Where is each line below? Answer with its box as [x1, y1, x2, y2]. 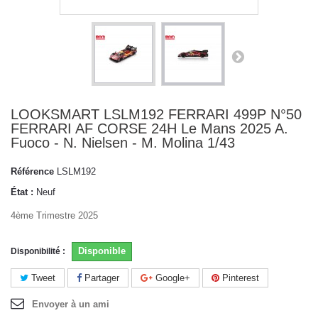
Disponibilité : [11, 246, 65, 257]
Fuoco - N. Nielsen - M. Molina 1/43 [11, 134, 235, 150]
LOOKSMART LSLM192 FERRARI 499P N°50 [11, 106, 302, 122]
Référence [11, 166, 54, 177]
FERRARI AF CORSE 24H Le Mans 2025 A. [11, 120, 288, 136]
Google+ [153, 273, 190, 284]
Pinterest [219, 273, 259, 284]
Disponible [78, 246, 126, 257]
